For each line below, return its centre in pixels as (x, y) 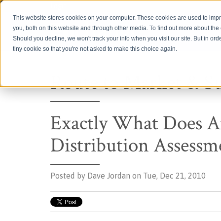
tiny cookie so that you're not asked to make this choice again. (95, 49)
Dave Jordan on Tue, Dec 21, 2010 (146, 176)
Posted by (68, 176)
